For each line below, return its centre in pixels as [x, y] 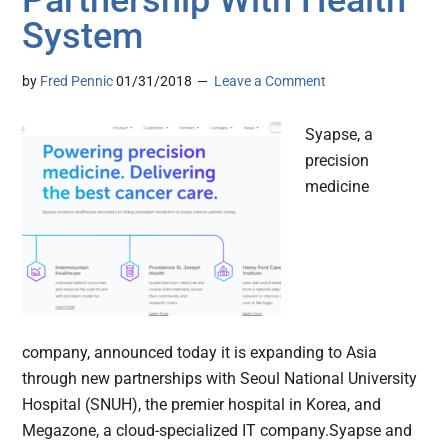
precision [337, 161]
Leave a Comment [270, 81]
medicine [337, 187]
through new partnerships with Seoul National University [220, 379]
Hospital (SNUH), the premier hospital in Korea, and [202, 405]
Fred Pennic [77, 81]
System [83, 36]
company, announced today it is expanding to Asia [200, 353]
